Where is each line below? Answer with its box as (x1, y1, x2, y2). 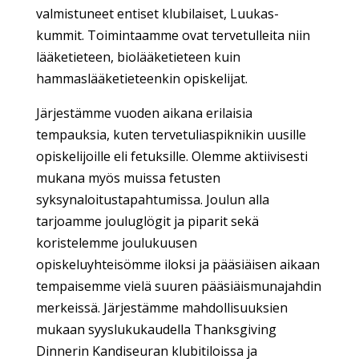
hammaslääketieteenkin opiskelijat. (35, 69, 248, 87)
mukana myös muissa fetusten (35, 168, 220, 187)
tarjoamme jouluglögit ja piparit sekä (35, 212, 259, 230)
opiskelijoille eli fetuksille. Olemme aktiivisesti (35, 147, 308, 165)
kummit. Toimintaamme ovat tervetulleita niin (35, 26, 310, 44)
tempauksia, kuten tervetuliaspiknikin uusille (35, 125, 306, 143)
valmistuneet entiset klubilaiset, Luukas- (35, 4, 279, 22)
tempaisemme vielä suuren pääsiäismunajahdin (35, 276, 321, 295)
